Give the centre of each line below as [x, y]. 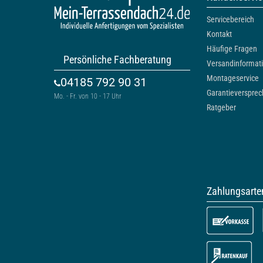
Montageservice [233, 78]
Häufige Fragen [232, 48]
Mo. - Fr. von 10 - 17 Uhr [88, 96]
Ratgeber [221, 107]
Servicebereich [230, 19]
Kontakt [219, 34]
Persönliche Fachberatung [117, 59]
